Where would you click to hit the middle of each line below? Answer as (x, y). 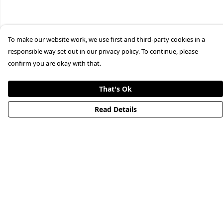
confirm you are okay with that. (55, 63)
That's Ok (115, 89)
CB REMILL (28, 215)
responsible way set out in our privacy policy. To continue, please (103, 51)
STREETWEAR (33, 183)
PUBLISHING (32, 199)
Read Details (115, 109)
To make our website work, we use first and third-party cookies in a (107, 39)
